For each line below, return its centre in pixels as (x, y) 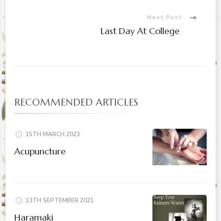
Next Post (165, 18)
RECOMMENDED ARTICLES (76, 103)
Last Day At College (141, 31)
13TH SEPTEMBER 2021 (60, 200)
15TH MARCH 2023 (53, 134)
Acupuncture (40, 151)
